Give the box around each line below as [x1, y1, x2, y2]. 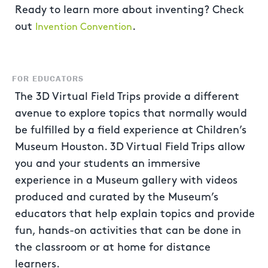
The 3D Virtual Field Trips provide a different [15, 92, 239, 102]
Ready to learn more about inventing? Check [15, 5, 244, 15]
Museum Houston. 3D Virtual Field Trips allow [15, 142, 245, 152]
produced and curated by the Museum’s [15, 192, 218, 202]
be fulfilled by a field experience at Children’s [15, 125, 246, 135]
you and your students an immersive [15, 159, 200, 169]
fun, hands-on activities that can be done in [15, 226, 241, 236]
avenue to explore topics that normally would [15, 108, 247, 118]
